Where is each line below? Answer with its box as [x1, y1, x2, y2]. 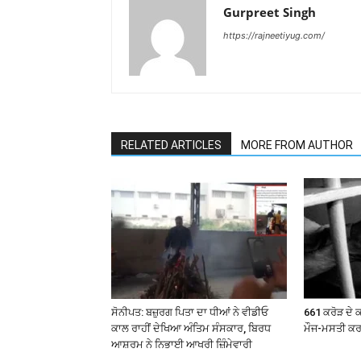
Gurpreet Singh [223, 4, 316, 20]
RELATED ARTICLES [121, 139, 222, 151]
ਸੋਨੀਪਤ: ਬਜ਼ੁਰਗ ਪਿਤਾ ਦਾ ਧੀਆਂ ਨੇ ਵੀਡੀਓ [111, 306, 268, 318]
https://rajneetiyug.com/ [223, 30, 325, 41]
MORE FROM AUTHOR [241, 139, 353, 151]
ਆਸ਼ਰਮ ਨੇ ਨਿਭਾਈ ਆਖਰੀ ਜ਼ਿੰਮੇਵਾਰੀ [111, 338, 252, 351]
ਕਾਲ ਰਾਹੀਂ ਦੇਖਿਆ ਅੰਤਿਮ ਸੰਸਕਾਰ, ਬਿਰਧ [111, 322, 271, 334]
